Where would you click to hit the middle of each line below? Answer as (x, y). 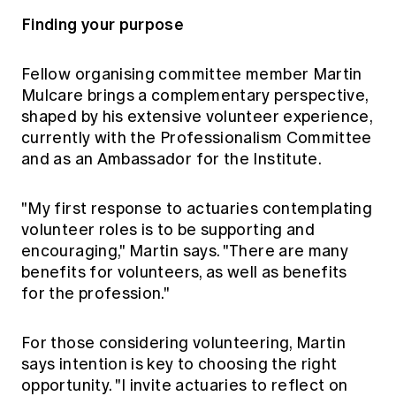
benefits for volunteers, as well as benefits (184, 273)
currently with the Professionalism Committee (197, 138)
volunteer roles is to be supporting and (168, 230)
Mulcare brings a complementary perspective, (195, 96)
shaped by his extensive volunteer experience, (197, 117)
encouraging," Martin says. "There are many (185, 251)
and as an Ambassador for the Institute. (172, 160)
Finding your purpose (103, 25)
